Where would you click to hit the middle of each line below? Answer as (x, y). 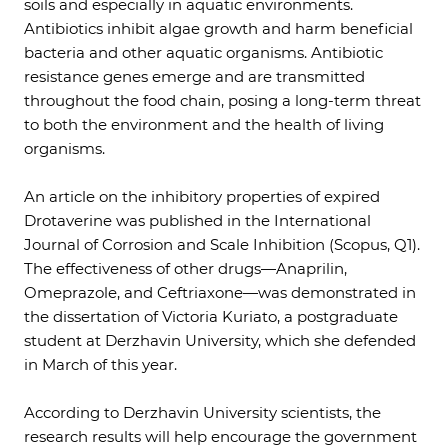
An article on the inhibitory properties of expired (202, 196)
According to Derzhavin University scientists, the (202, 412)
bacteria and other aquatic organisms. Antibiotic (203, 52)
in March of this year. (100, 364)
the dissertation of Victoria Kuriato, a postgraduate (211, 316)
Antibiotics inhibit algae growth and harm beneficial (218, 28)
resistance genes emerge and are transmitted (194, 76)
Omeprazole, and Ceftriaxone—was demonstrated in (220, 292)
